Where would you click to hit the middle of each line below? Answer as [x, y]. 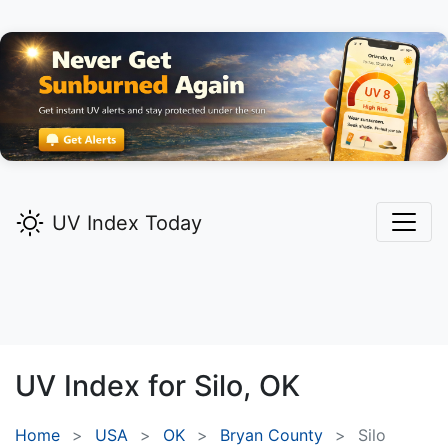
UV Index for [104, 386]
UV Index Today [127, 223]
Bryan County [271, 435]
